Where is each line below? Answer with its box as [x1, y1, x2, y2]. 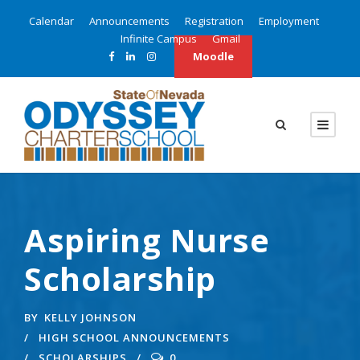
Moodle [192, 49, 234, 63]
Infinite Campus [120, 31, 197, 46]
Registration [184, 14, 243, 28]
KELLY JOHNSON [44, 309, 137, 325]
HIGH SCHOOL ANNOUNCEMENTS [39, 329, 230, 345]
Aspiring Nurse [24, 217, 269, 262]
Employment [258, 14, 319, 28]
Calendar [28, 14, 74, 28]
